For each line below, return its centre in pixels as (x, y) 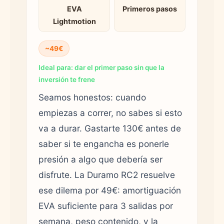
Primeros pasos (150, 8)
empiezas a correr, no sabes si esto (110, 112)
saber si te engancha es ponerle (104, 143)
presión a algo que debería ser (100, 159)
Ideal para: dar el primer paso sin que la (101, 67)
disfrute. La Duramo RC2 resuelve (107, 174)
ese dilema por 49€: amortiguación (110, 190)
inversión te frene (67, 79)
